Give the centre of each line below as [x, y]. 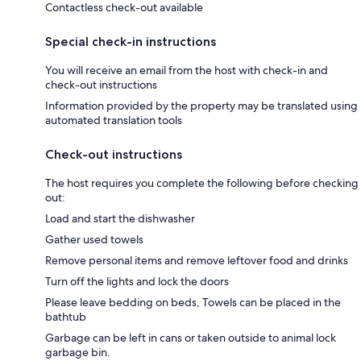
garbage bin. [78, 352]
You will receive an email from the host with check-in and [187, 70]
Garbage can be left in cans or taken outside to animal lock [191, 338]
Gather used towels [94, 239]
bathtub [66, 317]
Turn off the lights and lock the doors [137, 281]
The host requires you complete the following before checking [202, 183]
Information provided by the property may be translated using [201, 106]
